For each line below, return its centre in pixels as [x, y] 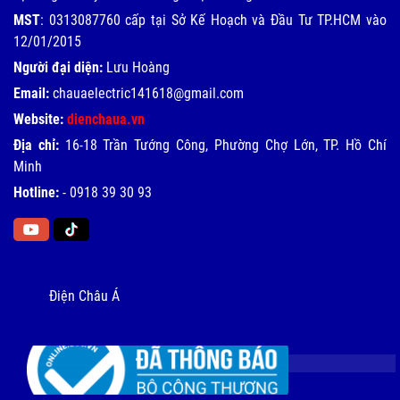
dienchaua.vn [106, 119]
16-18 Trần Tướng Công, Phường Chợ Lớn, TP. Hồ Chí [226, 145]
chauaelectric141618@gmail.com [146, 93]
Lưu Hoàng [136, 67]
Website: [38, 119]
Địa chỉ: [39, 145]
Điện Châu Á [84, 296]
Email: [31, 93]
